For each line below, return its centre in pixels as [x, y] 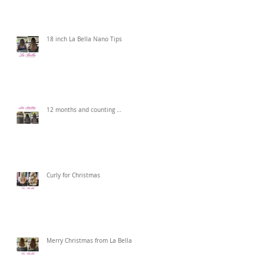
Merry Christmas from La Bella [89, 241]
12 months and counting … [84, 110]
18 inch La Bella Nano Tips [84, 39]
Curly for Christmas [73, 175]
